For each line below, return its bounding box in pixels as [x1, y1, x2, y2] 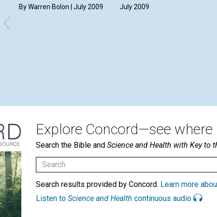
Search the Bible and [36, 140, 107, 150]
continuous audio [132, 193, 193, 203]
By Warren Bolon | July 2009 [19, 2, 103, 11]
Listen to [36, 193, 68, 203]
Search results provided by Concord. [36, 179, 160, 189]
